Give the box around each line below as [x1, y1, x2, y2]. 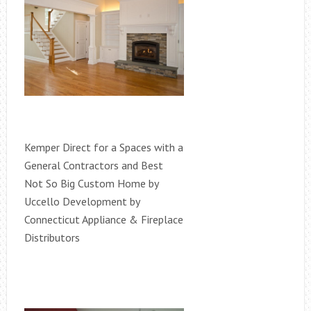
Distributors [24, 230, 80, 244]
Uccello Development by [24, 194, 140, 208]
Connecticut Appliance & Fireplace [24, 212, 183, 226]
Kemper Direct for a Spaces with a [24, 140, 183, 154]
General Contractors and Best [24, 158, 163, 172]
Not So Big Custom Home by [24, 176, 158, 190]
